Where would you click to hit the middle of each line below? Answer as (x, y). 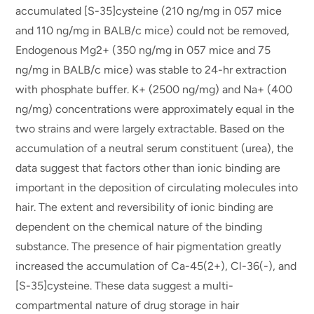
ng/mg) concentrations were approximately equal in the (155, 109)
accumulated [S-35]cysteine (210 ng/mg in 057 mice (149, 11)
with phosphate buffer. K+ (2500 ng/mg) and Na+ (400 (154, 89)
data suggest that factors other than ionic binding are (148, 168)
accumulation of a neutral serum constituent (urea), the (155, 148)
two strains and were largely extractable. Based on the (150, 129)
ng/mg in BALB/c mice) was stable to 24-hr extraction (151, 70)
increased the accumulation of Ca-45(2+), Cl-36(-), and (156, 266)
